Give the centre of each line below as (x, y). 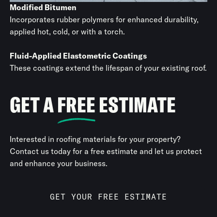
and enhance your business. (59, 163)
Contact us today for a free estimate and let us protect (106, 151)
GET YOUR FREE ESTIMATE (108, 197)
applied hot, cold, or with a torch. (67, 31)
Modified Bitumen (43, 7)
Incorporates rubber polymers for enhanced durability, (104, 19)
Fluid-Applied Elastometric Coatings (78, 56)
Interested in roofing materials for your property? (95, 139)
